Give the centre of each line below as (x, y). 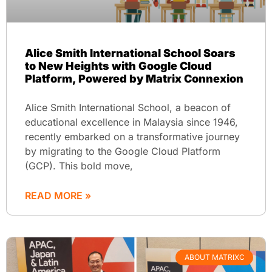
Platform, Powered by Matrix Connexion (134, 78)
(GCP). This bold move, (79, 165)
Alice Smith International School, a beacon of (128, 107)
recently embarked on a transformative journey (132, 136)
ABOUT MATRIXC (214, 257)
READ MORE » (58, 195)
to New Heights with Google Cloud (118, 66)
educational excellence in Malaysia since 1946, (131, 122)
